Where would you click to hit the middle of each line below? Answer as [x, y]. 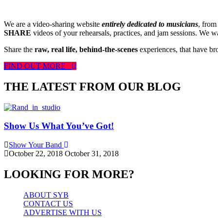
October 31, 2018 [92, 154]
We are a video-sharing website [52, 24]
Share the [19, 49]
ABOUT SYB [46, 195]
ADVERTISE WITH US [63, 212]
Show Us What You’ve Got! [59, 126]
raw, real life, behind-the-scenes [86, 49]
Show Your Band [36, 145]
